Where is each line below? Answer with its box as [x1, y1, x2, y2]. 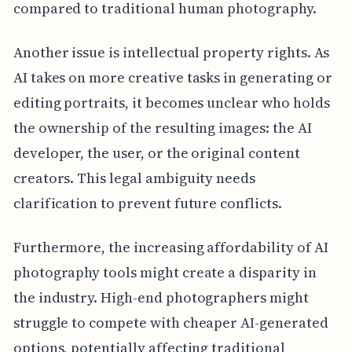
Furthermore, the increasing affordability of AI [13, 237, 328, 258]
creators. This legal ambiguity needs [13, 168, 256, 189]
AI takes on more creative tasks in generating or [13, 68, 332, 88]
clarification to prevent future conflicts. [13, 193, 282, 214]
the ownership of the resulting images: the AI [13, 118, 312, 138]
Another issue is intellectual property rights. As [13, 42, 330, 63]
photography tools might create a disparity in [13, 262, 317, 283]
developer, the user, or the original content [13, 143, 300, 163]
